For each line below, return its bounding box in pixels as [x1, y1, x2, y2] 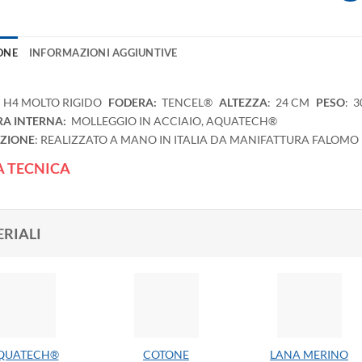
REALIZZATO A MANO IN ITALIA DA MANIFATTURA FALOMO [40, 133, 359, 147]
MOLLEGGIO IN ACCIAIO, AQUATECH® [71, 114, 277, 128]
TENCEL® [162, 96, 213, 110]
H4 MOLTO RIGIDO [3, 96, 102, 110]
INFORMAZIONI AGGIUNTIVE [28, 46, 178, 60]
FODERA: [108, 96, 162, 110]
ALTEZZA [219, 95, 267, 110]
